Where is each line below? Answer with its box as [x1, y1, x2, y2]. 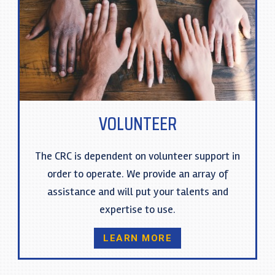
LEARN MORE [103, 233, 172, 244]
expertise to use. [99, 203, 176, 217]
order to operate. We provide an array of [47, 167, 228, 181]
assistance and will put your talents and [47, 185, 228, 199]
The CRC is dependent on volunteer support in [35, 149, 240, 163]
